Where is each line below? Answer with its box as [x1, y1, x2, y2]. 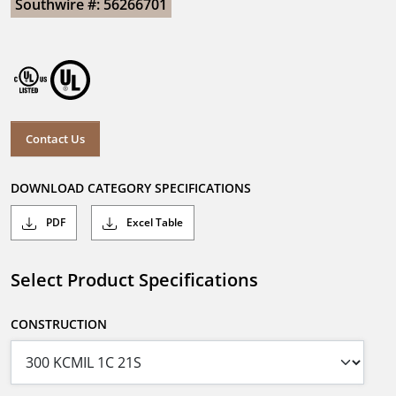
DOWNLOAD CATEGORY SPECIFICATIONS [11, 179, 251, 197]
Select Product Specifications [11, 268, 258, 293]
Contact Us [26, 130, 85, 147]
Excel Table [124, 215, 183, 231]
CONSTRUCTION [11, 316, 107, 333]
